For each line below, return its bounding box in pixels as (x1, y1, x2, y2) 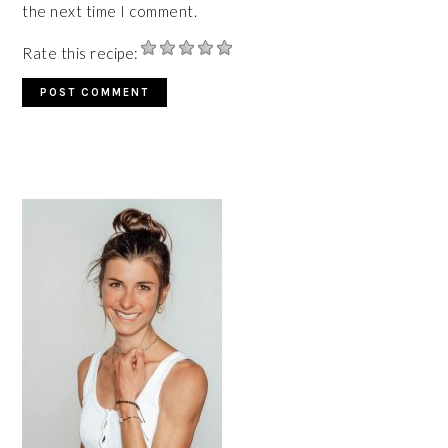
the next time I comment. (22, 2, 198, 21)
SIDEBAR (21, 203, 121, 226)
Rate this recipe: (22, 44, 139, 63)
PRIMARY (21, 179, 125, 202)
